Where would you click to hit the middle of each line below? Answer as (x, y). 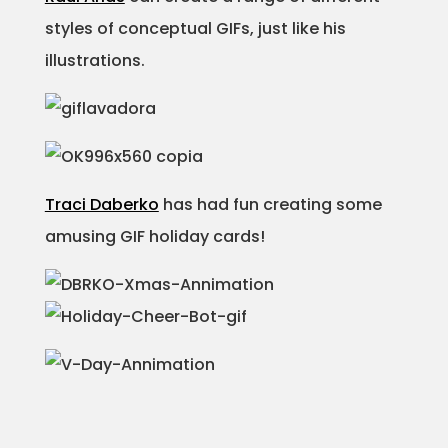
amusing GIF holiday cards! (154, 236)
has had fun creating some (270, 204)
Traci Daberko (101, 204)
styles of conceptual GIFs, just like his (195, 28)
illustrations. (94, 60)
